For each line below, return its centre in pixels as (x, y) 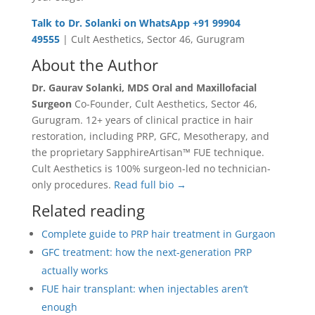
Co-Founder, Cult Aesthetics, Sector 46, (164, 103)
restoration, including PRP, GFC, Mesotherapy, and (150, 136)
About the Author (95, 64)
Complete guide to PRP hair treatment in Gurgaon (158, 233)
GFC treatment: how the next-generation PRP (146, 252)
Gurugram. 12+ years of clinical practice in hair (142, 120)
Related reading (88, 210)
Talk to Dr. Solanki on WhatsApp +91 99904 (136, 22)
